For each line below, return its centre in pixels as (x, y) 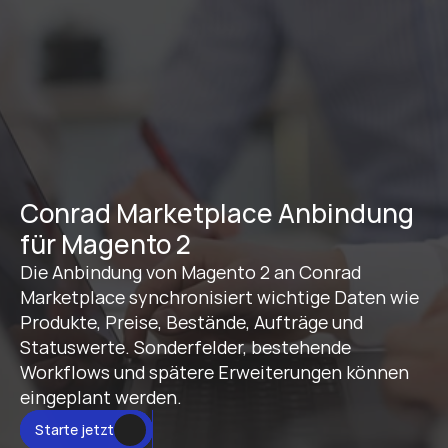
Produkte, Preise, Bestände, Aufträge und (191, 322)
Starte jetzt (75, 429)
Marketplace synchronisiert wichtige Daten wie (219, 297)
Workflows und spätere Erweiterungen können (214, 372)
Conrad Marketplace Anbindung (217, 213)
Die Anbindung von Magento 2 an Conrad (190, 272)
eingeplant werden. (101, 397)
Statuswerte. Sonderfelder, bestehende (185, 347)
